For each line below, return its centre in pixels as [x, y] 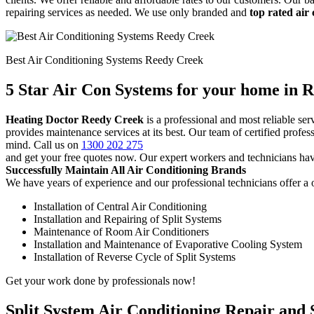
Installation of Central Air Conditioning [120, 206]
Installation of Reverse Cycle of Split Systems [135, 257]
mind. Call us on [43, 144]
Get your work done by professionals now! [101, 280]
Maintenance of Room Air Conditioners [121, 231]
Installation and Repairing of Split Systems [128, 219]
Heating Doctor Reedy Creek [75, 119]
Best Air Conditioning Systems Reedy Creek [104, 60]
